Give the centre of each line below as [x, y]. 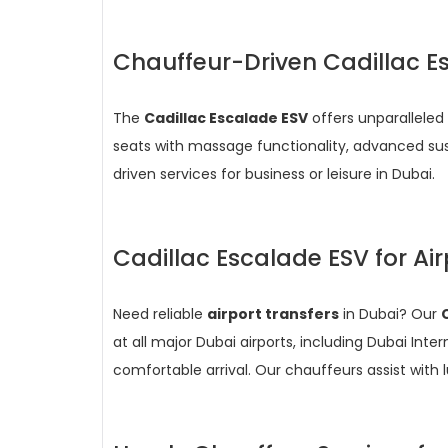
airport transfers [273, 314]
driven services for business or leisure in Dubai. [274, 174]
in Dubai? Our [390, 314]
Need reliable [160, 314]
